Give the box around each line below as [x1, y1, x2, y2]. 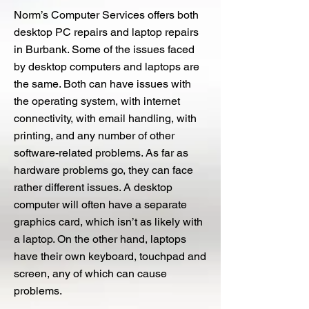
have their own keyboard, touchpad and [14, 250, 206, 263]
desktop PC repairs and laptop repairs [14, 26, 199, 39]
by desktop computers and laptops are [14, 60, 199, 73]
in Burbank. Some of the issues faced [14, 43, 195, 56]
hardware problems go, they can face [14, 163, 193, 177]
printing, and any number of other [14, 129, 175, 142]
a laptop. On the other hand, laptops [14, 232, 186, 246]
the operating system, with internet [14, 94, 180, 108]
